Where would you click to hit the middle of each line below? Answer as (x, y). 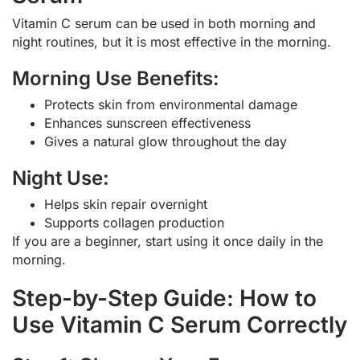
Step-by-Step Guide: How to (164, 299)
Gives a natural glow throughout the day (166, 142)
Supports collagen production (134, 223)
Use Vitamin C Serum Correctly (180, 325)
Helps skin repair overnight (126, 205)
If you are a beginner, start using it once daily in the (168, 241)
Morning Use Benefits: (116, 79)
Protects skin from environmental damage (171, 105)
